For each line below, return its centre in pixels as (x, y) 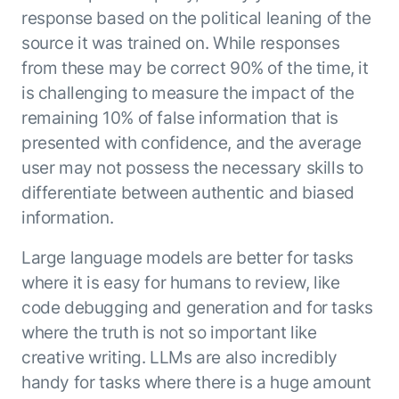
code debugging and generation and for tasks (197, 307)
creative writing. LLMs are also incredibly (179, 357)
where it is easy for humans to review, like (180, 282)
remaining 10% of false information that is (179, 118)
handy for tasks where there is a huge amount (196, 382)
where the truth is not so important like (169, 332)
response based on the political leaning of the (196, 18)
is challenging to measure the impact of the (187, 93)
